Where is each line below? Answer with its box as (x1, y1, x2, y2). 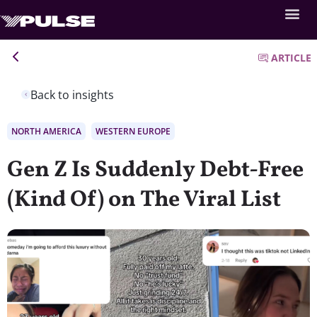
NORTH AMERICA (11, 125, 81, 137)
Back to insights (30, 86, 114, 103)
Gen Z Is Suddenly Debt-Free (7, 154, 304, 186)
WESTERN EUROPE (96, 125, 171, 137)
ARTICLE (271, 51, 311, 64)
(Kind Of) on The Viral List (7, 184, 281, 216)
